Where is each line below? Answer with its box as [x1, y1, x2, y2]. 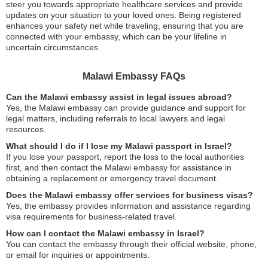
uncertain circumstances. [6, 42, 100, 52]
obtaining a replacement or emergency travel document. [6, 173, 218, 183]
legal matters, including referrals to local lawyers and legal [6, 114, 225, 123]
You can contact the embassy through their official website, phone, [6, 239, 257, 249]
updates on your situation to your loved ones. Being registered [6, 10, 241, 20]
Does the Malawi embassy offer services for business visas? [6, 190, 253, 200]
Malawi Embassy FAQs [83, 71, 185, 81]
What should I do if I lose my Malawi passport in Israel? [6, 141, 232, 151]
